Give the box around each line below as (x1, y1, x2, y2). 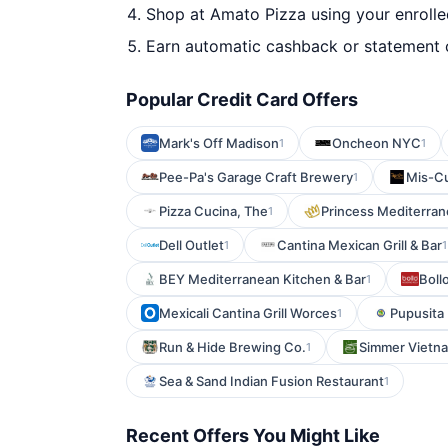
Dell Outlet (159, 237, 224, 253)
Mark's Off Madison (159, 135, 279, 151)
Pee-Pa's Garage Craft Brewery (159, 169, 353, 185)
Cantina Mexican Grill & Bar (277, 237, 442, 253)
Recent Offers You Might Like (126, 425, 380, 446)
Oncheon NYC (332, 135, 421, 151)
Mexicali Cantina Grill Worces (159, 305, 337, 321)
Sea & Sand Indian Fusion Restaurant (159, 373, 384, 389)
